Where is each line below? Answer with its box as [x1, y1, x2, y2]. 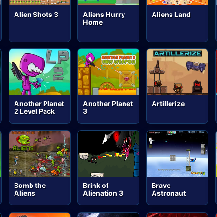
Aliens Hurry [83, 10, 125, 18]
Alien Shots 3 [14, 10, 59, 18]
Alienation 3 [83, 189, 124, 198]
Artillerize [152, 99, 185, 108]
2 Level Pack [14, 107, 55, 116]
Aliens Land [152, 10, 191, 18]
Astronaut [152, 189, 186, 198]
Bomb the [14, 181, 46, 190]
